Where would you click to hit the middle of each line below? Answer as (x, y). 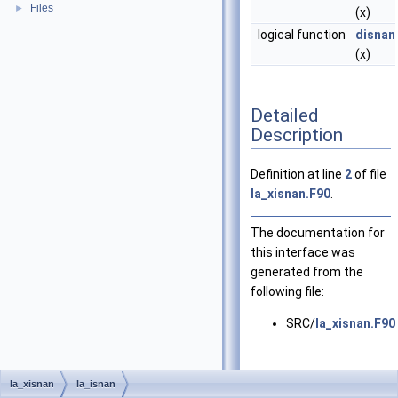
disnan (375, 35)
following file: (287, 292)
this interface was (303, 253)
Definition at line (298, 175)
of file (369, 175)
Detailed (285, 115)
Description (297, 135)
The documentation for (318, 233)
